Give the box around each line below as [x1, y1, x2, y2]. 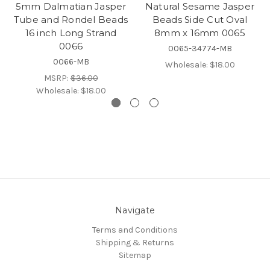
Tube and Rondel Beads [13, 13, 128, 25]
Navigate [115, 204, 155, 216]
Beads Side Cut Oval [152, 13, 248, 25]
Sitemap [119, 250, 151, 260]
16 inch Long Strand [25, 27, 117, 39]
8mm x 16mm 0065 [154, 27, 245, 39]
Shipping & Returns [96, 237, 174, 248]
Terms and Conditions [92, 224, 178, 235]
